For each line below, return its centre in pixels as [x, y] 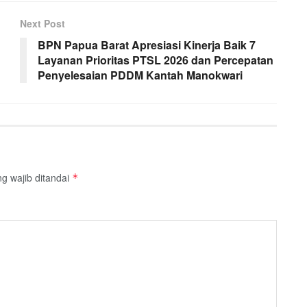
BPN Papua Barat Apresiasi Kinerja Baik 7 [147, 45]
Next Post [42, 23]
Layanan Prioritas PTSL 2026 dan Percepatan [156, 60]
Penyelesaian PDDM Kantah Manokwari [140, 75]
